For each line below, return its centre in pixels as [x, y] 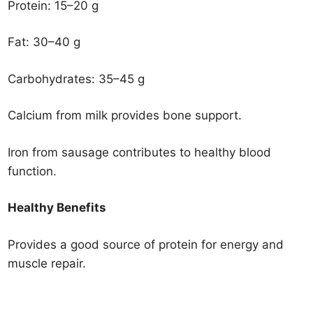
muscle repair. [47, 263]
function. [32, 171]
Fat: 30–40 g [44, 42]
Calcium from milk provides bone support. [125, 115]
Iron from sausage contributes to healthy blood [140, 152]
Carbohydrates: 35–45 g [77, 79]
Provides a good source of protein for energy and [146, 244]
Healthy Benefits [57, 208]
